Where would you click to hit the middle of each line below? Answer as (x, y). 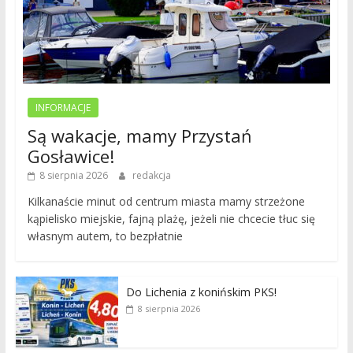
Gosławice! (71, 156)
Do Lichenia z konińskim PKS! (201, 292)
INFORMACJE (63, 108)
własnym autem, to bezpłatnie (105, 236)
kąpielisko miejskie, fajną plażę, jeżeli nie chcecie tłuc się (171, 219)
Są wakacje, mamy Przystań (139, 136)
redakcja (151, 176)
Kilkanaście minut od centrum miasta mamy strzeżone (166, 202)
